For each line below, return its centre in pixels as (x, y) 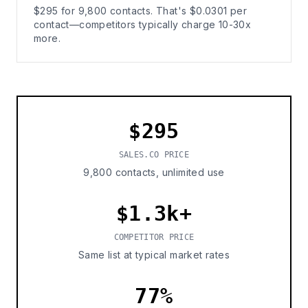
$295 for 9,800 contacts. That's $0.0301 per (141, 11)
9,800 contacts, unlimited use (154, 172)
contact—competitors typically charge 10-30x (143, 24)
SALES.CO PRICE (154, 155)
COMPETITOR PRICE (154, 237)
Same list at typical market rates (154, 255)
